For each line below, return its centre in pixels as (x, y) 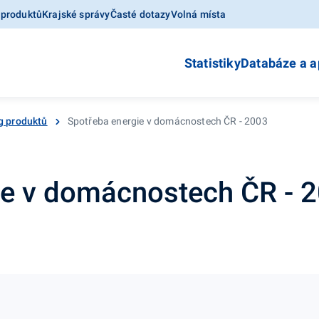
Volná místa (198, 14)
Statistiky (212, 63)
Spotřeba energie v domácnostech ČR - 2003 (167, 121)
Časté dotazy (140, 14)
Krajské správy (76, 14)
